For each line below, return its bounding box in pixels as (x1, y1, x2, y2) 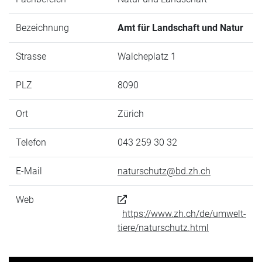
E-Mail (16, 166, 42, 177)
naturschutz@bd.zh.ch (118, 166, 211, 177)
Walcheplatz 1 (118, 51, 176, 62)
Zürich (118, 108, 144, 119)
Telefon (16, 137, 46, 148)
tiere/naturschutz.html (118, 222, 209, 233)
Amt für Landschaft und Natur (118, 22, 243, 33)
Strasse (16, 51, 46, 62)
